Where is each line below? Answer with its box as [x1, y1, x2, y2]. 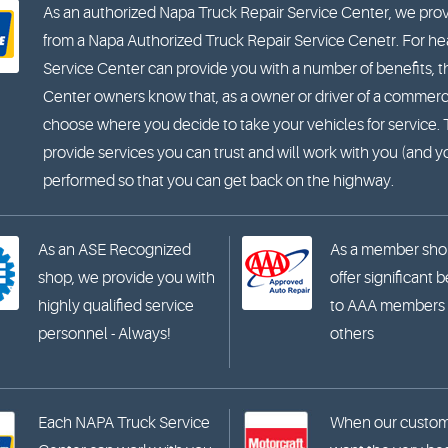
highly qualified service [38, 297, 195, 315]
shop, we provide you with [38, 269, 216, 287]
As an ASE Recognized [38, 241, 192, 259]
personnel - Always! [38, 325, 172, 343]
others [330, 325, 375, 343]
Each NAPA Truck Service [38, 414, 211, 432]
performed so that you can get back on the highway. [43, 172, 395, 190]
